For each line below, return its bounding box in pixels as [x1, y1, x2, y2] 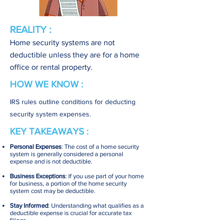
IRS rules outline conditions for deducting [10, 98, 136, 106]
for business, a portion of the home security [10, 180, 127, 187]
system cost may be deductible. [10, 187, 95, 194]
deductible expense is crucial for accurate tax [10, 209, 132, 217]
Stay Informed [10, 202, 48, 209]
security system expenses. [10, 110, 91, 118]
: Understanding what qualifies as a [48, 202, 144, 209]
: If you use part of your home [65, 172, 144, 180]
